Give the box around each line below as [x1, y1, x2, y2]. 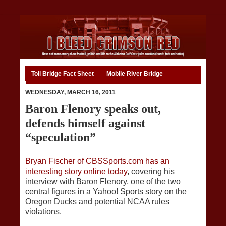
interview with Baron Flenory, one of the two [25, 177, 181, 186]
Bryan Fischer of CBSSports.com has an [25, 157, 169, 166]
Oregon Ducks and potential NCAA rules [25, 197, 169, 206]
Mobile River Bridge [106, 70, 163, 77]
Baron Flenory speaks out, [25, 102, 161, 116]
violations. [25, 207, 62, 216]
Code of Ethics [32, 84, 74, 92]
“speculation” [25, 130, 96, 144]
